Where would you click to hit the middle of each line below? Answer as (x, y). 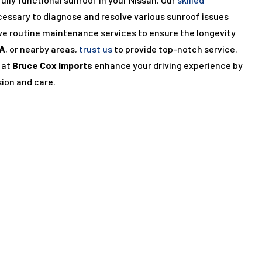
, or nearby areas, (42, 49)
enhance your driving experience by (168, 65)
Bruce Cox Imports (52, 65)
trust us (96, 49)
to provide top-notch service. (175, 49)
